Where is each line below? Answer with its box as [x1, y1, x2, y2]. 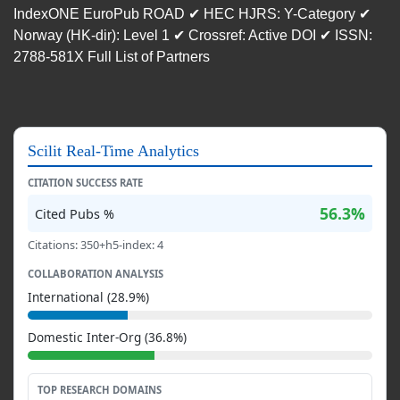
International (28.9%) [28, 288, 149, 305]
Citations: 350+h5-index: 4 [28, 237, 163, 253]
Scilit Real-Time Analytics [28, 142, 199, 160]
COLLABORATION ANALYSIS [28, 267, 163, 280]
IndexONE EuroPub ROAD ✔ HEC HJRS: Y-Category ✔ [13, 6, 371, 21]
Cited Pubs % [35, 204, 114, 222]
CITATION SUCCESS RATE [28, 176, 143, 189]
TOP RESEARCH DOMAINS [37, 383, 162, 396]
